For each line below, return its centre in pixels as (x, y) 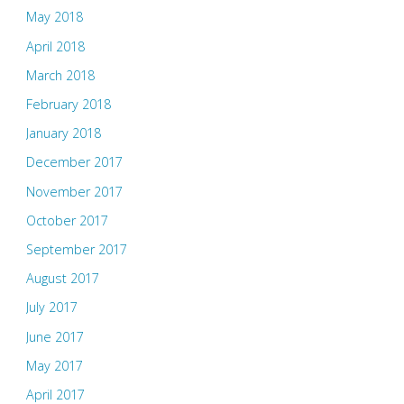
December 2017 (74, 162)
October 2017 (67, 220)
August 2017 (62, 279)
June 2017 (55, 336)
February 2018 (68, 104)
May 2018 (54, 17)
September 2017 (76, 249)
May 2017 (54, 365)
